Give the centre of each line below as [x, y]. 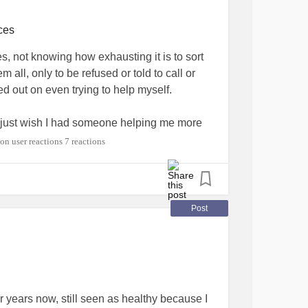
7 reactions [85, 141]
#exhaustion [169, 173]
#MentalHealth [100, 173]
